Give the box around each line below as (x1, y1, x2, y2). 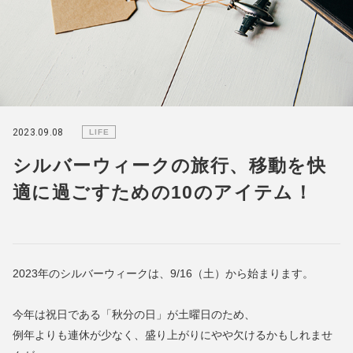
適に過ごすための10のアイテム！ (13, 181, 314, 203)
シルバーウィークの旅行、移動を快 (13, 154, 327, 176)
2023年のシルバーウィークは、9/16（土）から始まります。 (13, 266, 314, 280)
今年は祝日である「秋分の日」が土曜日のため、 (13, 307, 255, 321)
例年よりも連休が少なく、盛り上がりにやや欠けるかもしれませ (13, 328, 333, 341)
